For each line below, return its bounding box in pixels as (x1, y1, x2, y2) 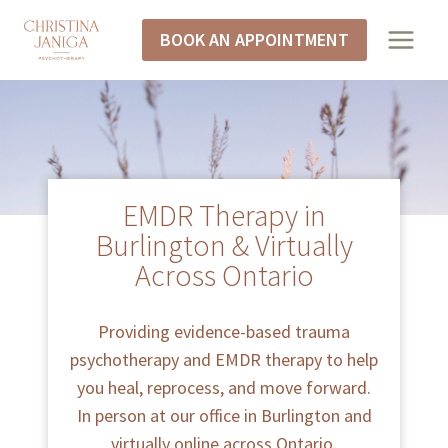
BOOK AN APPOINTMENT (160, 28, 350, 51)
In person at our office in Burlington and (76, 403, 372, 427)
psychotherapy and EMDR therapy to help (70, 347, 378, 371)
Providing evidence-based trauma (98, 319, 350, 343)
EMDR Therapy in (122, 195, 326, 234)
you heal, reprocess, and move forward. (77, 375, 371, 399)
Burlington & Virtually (95, 225, 353, 264)
